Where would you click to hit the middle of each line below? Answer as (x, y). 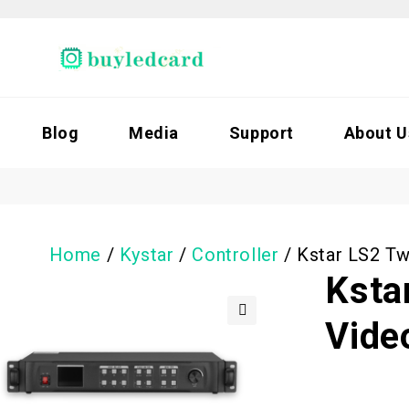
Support (261, 133)
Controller (236, 255)
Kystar (147, 255)
